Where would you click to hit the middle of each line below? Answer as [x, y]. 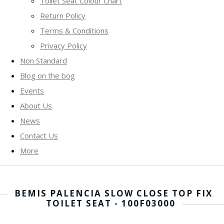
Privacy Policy [63, 45]
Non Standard [43, 60]
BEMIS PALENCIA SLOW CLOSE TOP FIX [113, 193]
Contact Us [39, 135]
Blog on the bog [47, 75]
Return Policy [63, 15]
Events [32, 90]
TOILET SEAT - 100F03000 [110, 203]
